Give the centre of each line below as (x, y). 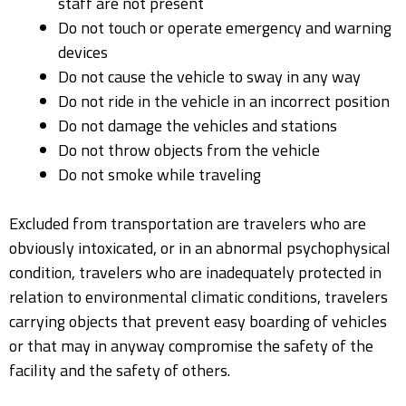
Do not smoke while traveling (159, 175)
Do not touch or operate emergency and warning (225, 28)
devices (83, 53)
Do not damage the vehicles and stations (198, 126)
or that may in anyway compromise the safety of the (191, 346)
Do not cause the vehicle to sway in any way (209, 77)
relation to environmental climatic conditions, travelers (198, 297)
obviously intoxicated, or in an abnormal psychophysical (200, 248)
